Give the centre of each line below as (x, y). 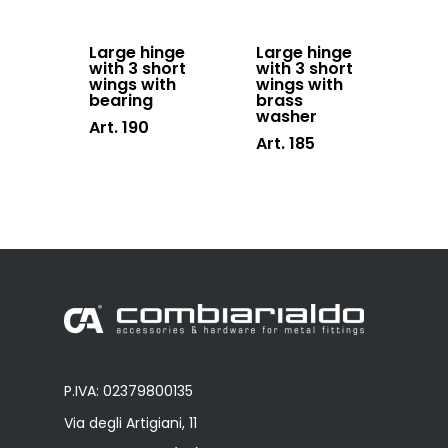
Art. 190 (119, 128)
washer (287, 117)
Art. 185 (286, 144)
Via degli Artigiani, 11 (130, 423)
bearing (121, 101)
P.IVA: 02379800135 (128, 391)
